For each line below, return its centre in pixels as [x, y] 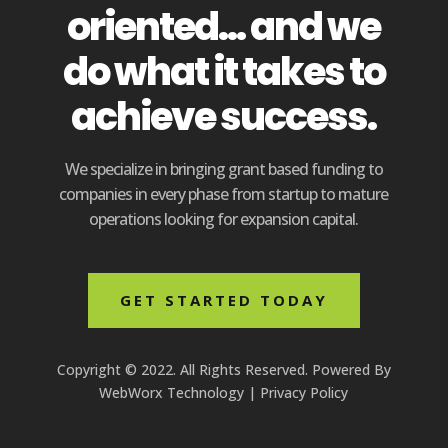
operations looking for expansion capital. [224, 219]
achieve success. [224, 116]
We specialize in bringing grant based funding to [223, 169]
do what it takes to [223, 71]
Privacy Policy [304, 392]
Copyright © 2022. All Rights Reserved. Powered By [223, 369]
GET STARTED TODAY [223, 300]
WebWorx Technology [172, 392]
